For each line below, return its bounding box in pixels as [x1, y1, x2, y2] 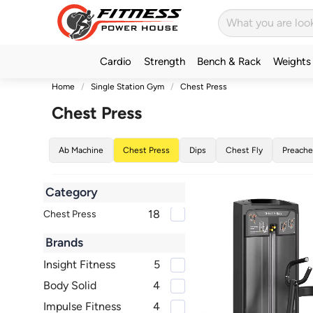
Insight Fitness [43, 258, 115, 272]
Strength [143, 55, 185, 67]
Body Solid [43, 279, 96, 293]
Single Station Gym [90, 82, 164, 92]
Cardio [100, 55, 132, 67]
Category [45, 184, 99, 199]
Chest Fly [225, 145, 263, 155]
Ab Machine [58, 145, 103, 155]
